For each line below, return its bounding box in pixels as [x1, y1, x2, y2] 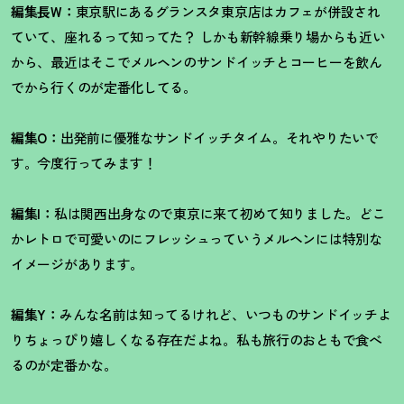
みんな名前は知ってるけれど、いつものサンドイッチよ [59, 305, 391, 324]
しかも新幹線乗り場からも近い [196, 27, 386, 46]
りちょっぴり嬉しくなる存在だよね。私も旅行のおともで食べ [11, 330, 382, 349]
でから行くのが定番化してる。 [11, 78, 197, 96]
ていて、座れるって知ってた [11, 27, 184, 46]
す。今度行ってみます [11, 153, 143, 172]
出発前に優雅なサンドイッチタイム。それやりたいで [60, 128, 379, 147]
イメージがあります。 [11, 254, 143, 273]
